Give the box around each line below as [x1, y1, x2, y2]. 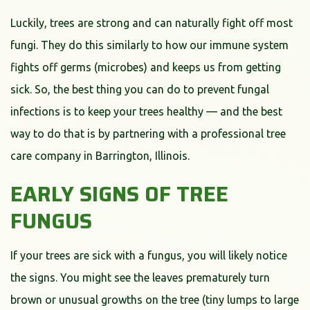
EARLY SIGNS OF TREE [10, 177, 228, 210]
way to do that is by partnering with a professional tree [10, 127, 286, 140]
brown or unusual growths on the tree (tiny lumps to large [10, 293, 299, 306]
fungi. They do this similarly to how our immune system [10, 38, 289, 51]
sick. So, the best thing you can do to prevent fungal [10, 82, 269, 95]
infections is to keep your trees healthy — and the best [10, 104, 282, 118]
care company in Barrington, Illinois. [10, 149, 190, 162]
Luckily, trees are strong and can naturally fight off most [10, 16, 293, 29]
